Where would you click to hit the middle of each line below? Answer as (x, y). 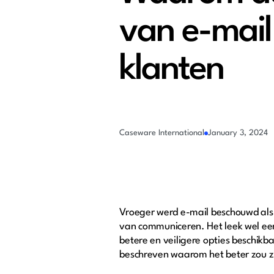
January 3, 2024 (238, 133)
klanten (171, 70)
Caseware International (162, 133)
